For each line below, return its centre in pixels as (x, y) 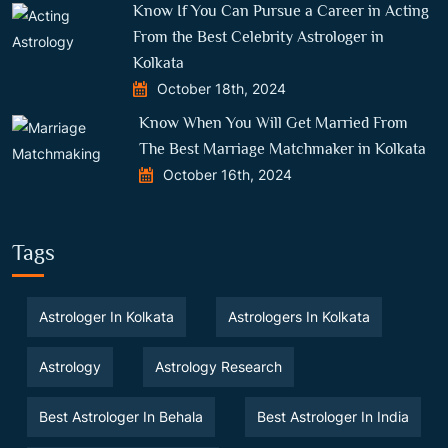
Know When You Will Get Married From (274, 122)
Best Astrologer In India (333, 416)
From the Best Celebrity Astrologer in (258, 36)
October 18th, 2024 (221, 88)
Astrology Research (218, 366)
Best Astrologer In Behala (121, 416)
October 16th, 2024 (228, 174)
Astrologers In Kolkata (299, 316)
